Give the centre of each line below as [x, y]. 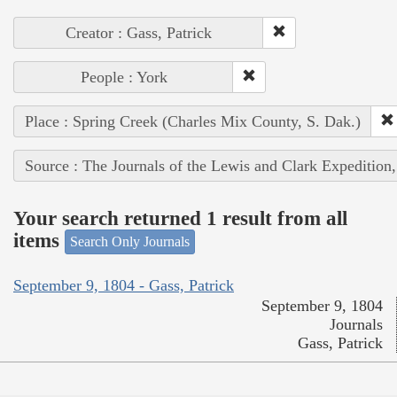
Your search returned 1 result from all [180, 218]
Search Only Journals [130, 242]
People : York [124, 78]
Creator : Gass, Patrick [139, 33]
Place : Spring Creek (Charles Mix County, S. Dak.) [193, 122]
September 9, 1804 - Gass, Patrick [124, 285]
